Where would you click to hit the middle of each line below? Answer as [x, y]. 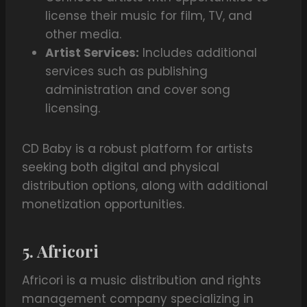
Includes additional [198, 53]
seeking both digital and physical [121, 168]
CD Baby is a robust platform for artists [137, 149]
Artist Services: [92, 53]
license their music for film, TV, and [149, 16]
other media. [83, 35]
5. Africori [60, 251]
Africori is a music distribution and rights [142, 281]
